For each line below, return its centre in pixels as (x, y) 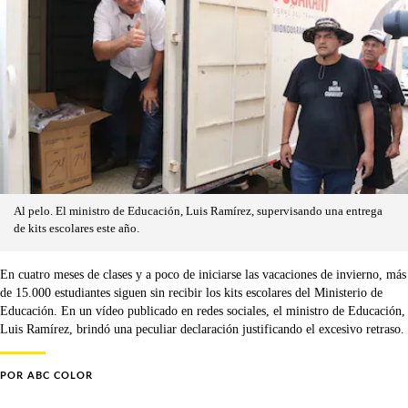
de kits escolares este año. (76, 229)
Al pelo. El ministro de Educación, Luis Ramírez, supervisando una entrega (198, 212)
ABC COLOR (60, 376)
